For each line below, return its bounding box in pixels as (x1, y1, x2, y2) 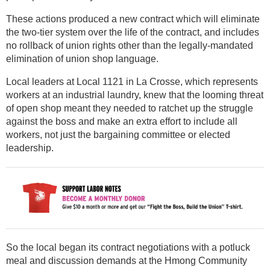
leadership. (6, 142, 54, 153)
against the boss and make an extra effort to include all (6, 116, 237, 127)
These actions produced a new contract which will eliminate (6, 13, 260, 24)
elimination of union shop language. (6, 53, 159, 64)
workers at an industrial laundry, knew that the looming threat (6, 89, 263, 100)
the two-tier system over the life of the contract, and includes (6, 27, 259, 37)
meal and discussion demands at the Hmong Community (6, 256, 247, 266)
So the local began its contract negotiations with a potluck (6, 242, 250, 253)
